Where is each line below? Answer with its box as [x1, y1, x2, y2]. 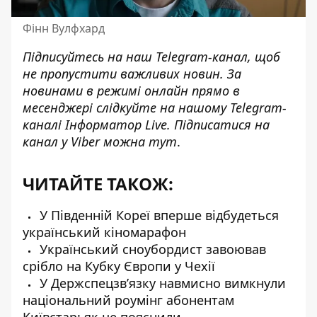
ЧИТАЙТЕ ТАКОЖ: [23, 171, 173, 195]
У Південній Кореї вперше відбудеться [36, 206, 279, 224]
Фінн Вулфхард [23, 20, 105, 36]
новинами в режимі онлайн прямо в [23, 81, 240, 99]
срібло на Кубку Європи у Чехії [23, 257, 215, 275]
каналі [23, 115, 65, 133]
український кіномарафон [23, 223, 186, 241]
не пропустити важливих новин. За [23, 64, 241, 82]
